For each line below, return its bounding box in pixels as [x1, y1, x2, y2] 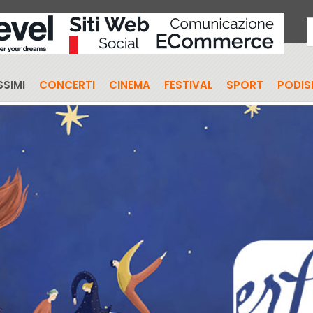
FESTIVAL [163, 78, 212, 92]
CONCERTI [38, 78, 95, 92]
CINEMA [108, 78, 150, 92]
